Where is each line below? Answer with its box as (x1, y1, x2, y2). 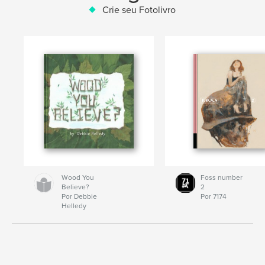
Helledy (61, 202, 86, 211)
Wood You (61, 173, 94, 182)
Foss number (200, 173, 243, 182)
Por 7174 (200, 192, 227, 201)
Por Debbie (61, 192, 97, 201)
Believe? (61, 183, 89, 192)
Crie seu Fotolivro (102, 4, 176, 17)
